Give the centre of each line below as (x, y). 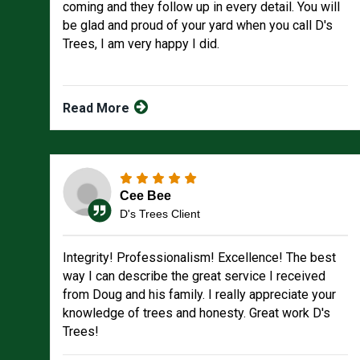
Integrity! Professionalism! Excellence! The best (199, 258)
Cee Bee (145, 195)
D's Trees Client (160, 213)
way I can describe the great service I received (194, 276)
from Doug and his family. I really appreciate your (199, 295)
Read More (98, 108)
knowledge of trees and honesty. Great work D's (196, 313)
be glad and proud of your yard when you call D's (198, 25)
